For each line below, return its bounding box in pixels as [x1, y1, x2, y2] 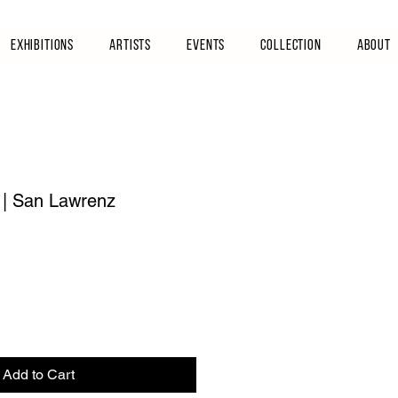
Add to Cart [3, 366, 75, 383]
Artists [109, 38, 152, 53]
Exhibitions [10, 38, 75, 53]
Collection [260, 38, 322, 53]
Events [187, 38, 226, 53]
